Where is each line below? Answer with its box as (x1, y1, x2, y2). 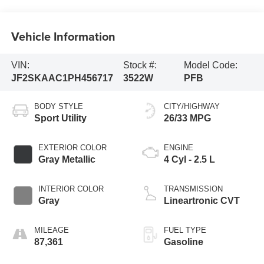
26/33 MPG (164, 113, 211, 124)
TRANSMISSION (164, 184, 223, 194)
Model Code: (184, 60, 238, 71)
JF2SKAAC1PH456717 (11, 73, 113, 84)
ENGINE (164, 143, 193, 153)
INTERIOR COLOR (38, 184, 104, 194)
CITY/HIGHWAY (164, 102, 220, 111)
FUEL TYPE (164, 226, 206, 235)
